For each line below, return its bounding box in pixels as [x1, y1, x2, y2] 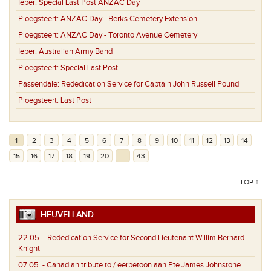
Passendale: [18, 79, 61, 90]
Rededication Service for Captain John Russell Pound [61, 79, 239, 90]
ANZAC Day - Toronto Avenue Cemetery [60, 30, 197, 41]
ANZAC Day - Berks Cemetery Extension [60, 14, 197, 24]
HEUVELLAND [36, 209, 94, 220]
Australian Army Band [39, 47, 113, 57]
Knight [18, 244, 40, 254]
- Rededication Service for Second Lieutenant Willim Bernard [39, 233, 244, 243]
